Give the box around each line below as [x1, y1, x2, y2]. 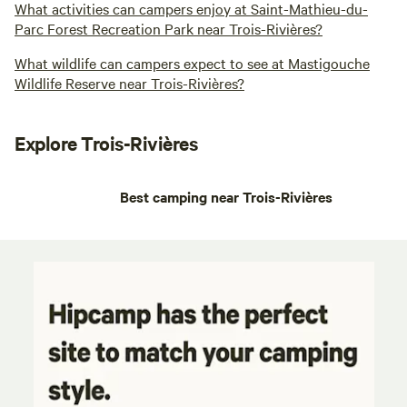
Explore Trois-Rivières [15, 130, 198, 156]
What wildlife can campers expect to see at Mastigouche [15, 53, 370, 74]
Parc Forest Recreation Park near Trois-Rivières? [15, 18, 323, 39]
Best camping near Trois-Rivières [120, 186, 333, 207]
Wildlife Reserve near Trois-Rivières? [15, 73, 244, 94]
